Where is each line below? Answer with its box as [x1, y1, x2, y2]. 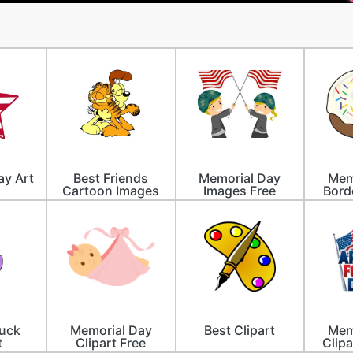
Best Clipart [204, 322, 276, 339]
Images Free [203, 183, 277, 199]
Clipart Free [76, 335, 147, 351]
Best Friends [73, 170, 149, 186]
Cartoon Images [62, 183, 160, 199]
